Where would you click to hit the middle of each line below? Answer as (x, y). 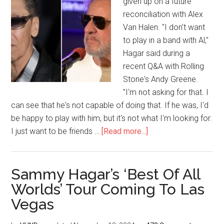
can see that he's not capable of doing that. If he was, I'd (110, 105)
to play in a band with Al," (166, 40)
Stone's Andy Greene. (161, 79)
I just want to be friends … (56, 131)
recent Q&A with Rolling (164, 66)
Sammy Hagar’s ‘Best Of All (106, 174)
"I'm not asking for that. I (166, 92)
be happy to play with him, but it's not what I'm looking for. (112, 118)
